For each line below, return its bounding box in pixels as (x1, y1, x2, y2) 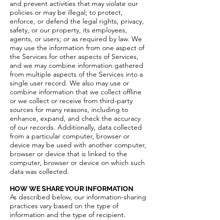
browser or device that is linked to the (10, 149, 127, 158)
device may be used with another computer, (10, 140, 146, 149)
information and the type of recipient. (10, 210, 126, 219)
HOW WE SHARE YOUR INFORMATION (10, 185, 134, 192)
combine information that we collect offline (10, 87, 141, 96)
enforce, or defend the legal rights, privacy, (10, 17, 144, 26)
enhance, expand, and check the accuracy (10, 114, 140, 123)
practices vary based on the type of (10, 201, 118, 210)
